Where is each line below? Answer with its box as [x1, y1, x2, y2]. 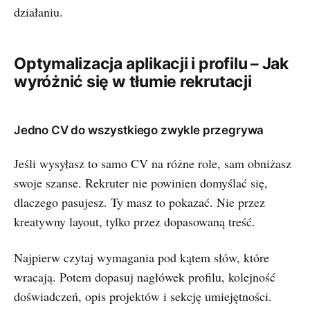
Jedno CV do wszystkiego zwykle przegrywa [14, 123, 264, 137]
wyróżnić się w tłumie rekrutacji [14, 72, 252, 91]
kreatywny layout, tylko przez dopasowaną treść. [14, 213, 255, 230]
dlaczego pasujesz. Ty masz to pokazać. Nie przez [14, 194, 265, 210]
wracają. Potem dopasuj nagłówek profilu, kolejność [14, 268, 275, 285]
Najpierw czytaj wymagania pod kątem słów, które [14, 249, 269, 266]
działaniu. [14, 3, 63, 20]
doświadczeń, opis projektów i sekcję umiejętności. [14, 288, 272, 304]
